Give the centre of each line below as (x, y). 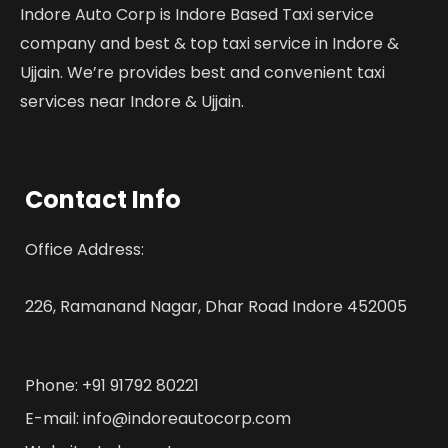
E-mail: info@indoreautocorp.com (158, 418)
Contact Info (103, 199)
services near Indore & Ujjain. (132, 101)
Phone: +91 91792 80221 (112, 385)
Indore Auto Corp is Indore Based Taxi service (197, 14)
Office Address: (84, 249)
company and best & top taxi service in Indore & (209, 43)
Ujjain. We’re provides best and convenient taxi (202, 72)
